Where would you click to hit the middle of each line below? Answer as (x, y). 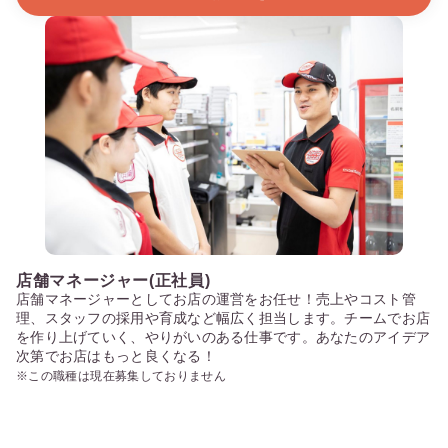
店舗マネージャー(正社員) (113, 280)
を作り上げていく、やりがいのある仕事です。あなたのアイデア (223, 336)
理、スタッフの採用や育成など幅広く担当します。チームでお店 (223, 317)
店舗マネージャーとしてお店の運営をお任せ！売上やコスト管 (216, 298)
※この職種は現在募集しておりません (121, 375)
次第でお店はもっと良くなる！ (116, 355)
